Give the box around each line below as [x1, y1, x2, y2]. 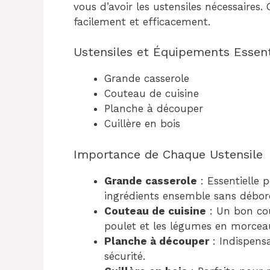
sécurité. [104, 250, 145, 262]
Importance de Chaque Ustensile [74, 146, 263, 162]
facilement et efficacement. [74, 15, 210, 28]
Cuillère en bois [104, 118, 180, 130]
